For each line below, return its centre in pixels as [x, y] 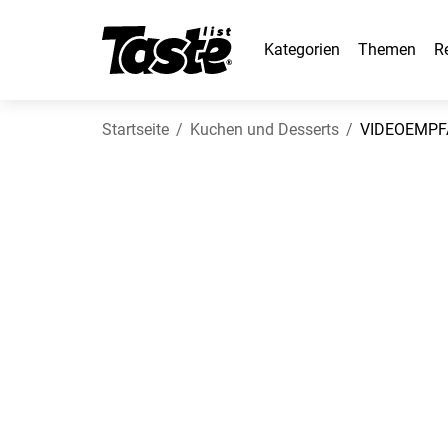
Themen [387, 49]
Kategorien [302, 49]
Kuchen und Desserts [264, 129]
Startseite [135, 129]
